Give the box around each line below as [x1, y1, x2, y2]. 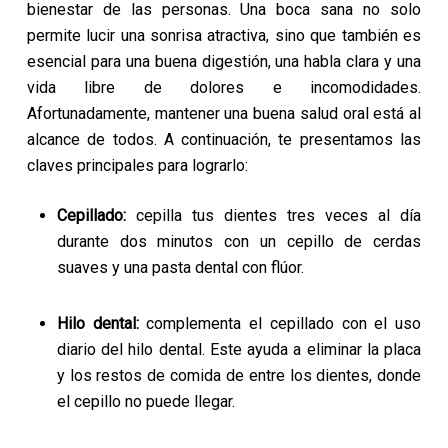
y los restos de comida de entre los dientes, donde [56, 366, 422, 385]
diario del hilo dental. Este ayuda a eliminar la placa [56, 340, 422, 359]
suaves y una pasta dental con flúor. [56, 258, 308, 277]
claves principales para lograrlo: [26, 156, 252, 175]
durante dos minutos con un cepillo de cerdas [56, 232, 422, 251]
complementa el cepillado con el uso [146, 314, 422, 333]
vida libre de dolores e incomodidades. [26, 78, 422, 97]
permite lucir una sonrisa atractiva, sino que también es [26, 26, 422, 45]
